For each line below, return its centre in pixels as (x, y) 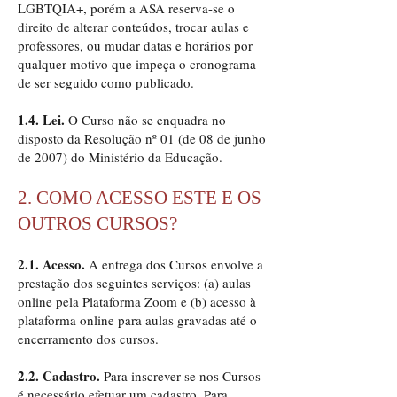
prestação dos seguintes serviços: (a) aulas (134, 283)
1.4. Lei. (43, 120)
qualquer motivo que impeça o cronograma (137, 64)
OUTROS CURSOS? (97, 223)
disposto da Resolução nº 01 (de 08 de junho (142, 138)
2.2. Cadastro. (61, 376)
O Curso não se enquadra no (147, 120)
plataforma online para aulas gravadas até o (137, 320)
